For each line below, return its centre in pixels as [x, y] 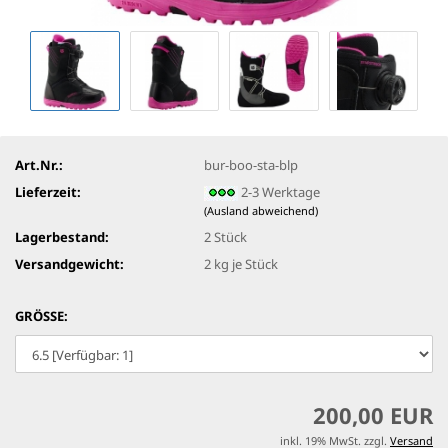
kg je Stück [245, 263]
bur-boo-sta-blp [251, 164]
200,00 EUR [373, 415]
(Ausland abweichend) [261, 210]
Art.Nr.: [39, 164]
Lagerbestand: [62, 236]
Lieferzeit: [48, 191]
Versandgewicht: [69, 263]
